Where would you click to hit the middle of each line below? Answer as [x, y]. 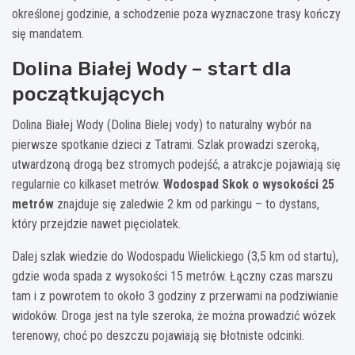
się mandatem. [48, 33]
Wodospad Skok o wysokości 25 [249, 184]
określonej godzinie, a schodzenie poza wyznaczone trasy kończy [176, 13]
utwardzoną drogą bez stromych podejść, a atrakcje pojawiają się [176, 164]
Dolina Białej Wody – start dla [152, 68]
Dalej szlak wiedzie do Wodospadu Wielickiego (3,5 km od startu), [175, 256]
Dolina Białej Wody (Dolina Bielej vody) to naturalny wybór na [162, 124]
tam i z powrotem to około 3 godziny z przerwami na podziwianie [175, 296]
